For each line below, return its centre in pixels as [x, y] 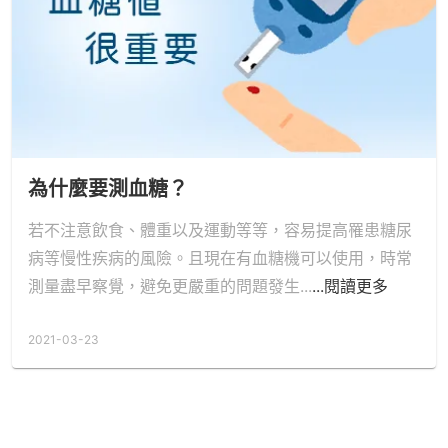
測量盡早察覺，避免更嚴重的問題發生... [170, 285]
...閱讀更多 [350, 285]
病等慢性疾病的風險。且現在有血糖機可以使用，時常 [220, 257]
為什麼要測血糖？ [108, 188]
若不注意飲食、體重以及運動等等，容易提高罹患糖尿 [220, 229]
